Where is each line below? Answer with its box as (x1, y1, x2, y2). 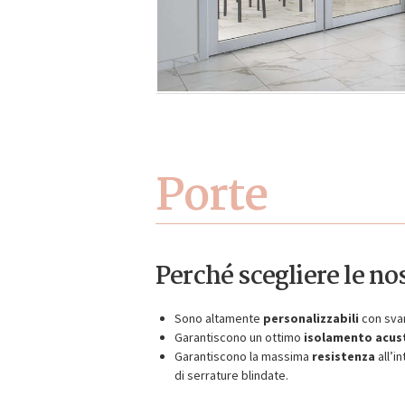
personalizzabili (263, 310, 359, 327)
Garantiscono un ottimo (174, 329, 304, 346)
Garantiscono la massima (174, 348, 312, 365)
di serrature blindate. (174, 367, 288, 384)
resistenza (312, 348, 375, 365)
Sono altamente (174, 310, 263, 327)
